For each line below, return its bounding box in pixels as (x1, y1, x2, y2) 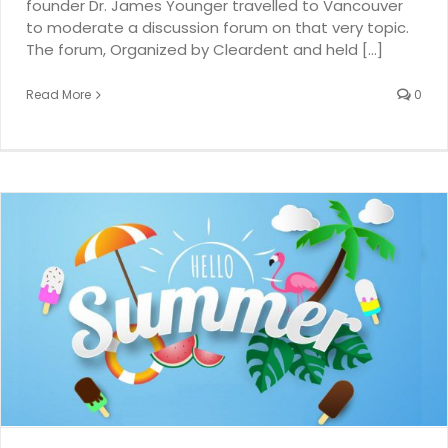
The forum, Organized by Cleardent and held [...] (26, 39, 383, 61)
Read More (26, 86, 91, 104)
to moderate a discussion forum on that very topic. (26, 17, 409, 39)
